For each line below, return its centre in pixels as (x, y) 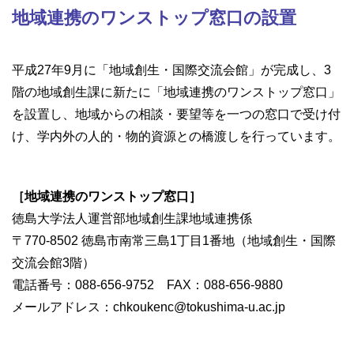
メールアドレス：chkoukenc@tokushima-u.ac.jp (149, 307)
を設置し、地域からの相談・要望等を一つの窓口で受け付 (176, 115)
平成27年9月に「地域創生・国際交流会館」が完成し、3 (171, 70)
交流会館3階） (53, 263)
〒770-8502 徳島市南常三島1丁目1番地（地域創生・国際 (174, 241)
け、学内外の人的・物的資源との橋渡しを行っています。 (176, 137)
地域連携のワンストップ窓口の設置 (154, 17)
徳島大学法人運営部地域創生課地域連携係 (132, 219)
